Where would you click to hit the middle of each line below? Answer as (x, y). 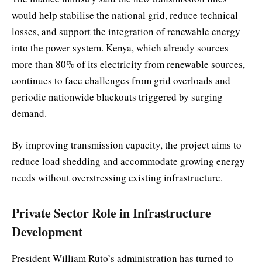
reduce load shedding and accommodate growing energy (128, 161)
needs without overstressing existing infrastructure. (117, 178)
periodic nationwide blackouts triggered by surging (117, 97)
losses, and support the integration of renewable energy (126, 32)
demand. (29, 113)
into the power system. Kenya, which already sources (120, 48)
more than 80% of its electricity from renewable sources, (128, 64)
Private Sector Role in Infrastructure (111, 212)
